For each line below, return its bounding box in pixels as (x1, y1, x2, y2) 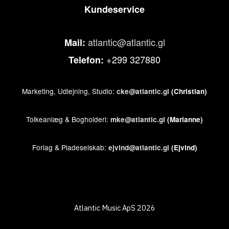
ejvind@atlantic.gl (108, 143, 169, 153)
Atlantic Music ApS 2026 (74, 203, 155, 213)
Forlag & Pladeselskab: (32, 142, 108, 153)
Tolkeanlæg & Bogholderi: (26, 114, 110, 125)
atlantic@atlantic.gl (87, 35, 165, 49)
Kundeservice (84, 3, 145, 16)
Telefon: (68, 53, 104, 67)
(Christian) (169, 86, 207, 97)
